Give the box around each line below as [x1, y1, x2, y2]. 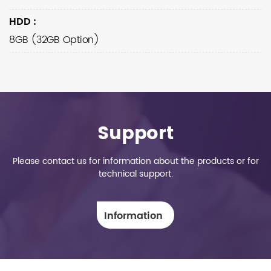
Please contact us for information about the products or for [12, 154, 259, 168]
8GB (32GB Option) [9, 32, 99, 48]
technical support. [98, 167, 173, 181]
